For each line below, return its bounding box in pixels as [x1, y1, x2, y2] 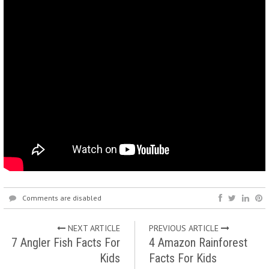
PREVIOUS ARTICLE [148, 223, 221, 234]
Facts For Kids [148, 251, 217, 265]
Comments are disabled [22, 193, 101, 202]
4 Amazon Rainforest [148, 235, 247, 250]
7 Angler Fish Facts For [11, 235, 121, 250]
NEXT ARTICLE [65, 223, 121, 234]
